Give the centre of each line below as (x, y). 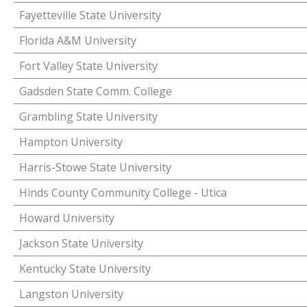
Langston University (71, 294)
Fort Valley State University (88, 66)
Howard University (67, 218)
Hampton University (71, 142)
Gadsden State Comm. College (96, 91)
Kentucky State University (85, 269)
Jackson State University (81, 243)
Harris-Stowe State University (95, 167)
